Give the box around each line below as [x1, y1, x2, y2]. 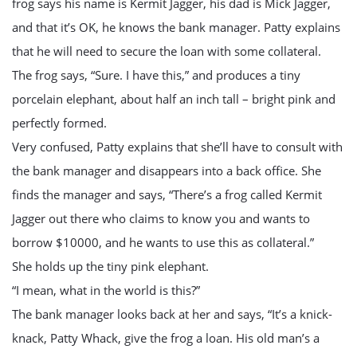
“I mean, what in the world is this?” [12, 282, 200, 298]
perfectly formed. [12, 115, 107, 131]
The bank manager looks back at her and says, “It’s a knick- [12, 306, 332, 322]
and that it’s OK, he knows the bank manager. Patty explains [12, 19, 340, 35]
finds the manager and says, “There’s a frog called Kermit [12, 186, 322, 202]
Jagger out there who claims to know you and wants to [12, 210, 310, 226]
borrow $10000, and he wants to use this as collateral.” [12, 234, 314, 250]
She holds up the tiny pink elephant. [12, 258, 209, 274]
